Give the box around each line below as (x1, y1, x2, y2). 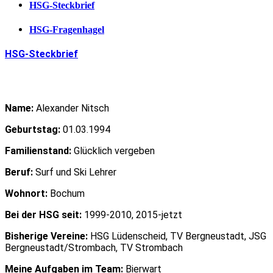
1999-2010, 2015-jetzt (82, 208, 182, 221)
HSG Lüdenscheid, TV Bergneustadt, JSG (90, 230, 266, 242)
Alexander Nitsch (34, 102, 109, 114)
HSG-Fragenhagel (29, 24, 104, 35)
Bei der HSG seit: (5, 208, 82, 221)
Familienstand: (5, 144, 71, 157)
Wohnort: (5, 187, 48, 199)
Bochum (48, 187, 85, 199)
